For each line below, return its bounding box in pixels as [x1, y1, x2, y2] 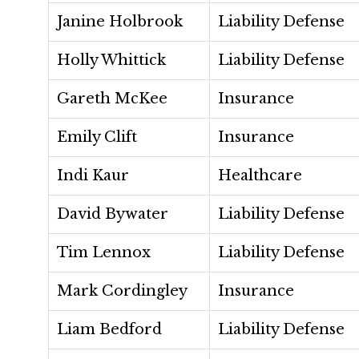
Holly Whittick [57, 51, 166, 69]
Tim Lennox [57, 244, 151, 261]
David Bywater [57, 205, 168, 223]
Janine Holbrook [57, 13, 183, 30]
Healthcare [218, 167, 302, 184]
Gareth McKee [57, 90, 167, 107]
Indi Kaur [57, 167, 129, 184]
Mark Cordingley [57, 282, 188, 300]
